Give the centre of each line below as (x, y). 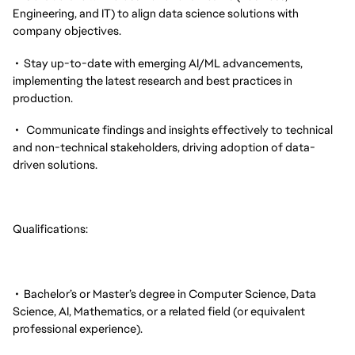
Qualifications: (50, 229)
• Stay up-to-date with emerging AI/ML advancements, (158, 63)
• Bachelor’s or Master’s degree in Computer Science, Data (164, 293)
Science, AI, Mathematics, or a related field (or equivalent (159, 311)
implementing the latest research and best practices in (153, 80)
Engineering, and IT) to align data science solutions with (156, 13)
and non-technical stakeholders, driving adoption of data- (164, 147)
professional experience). (78, 328)
